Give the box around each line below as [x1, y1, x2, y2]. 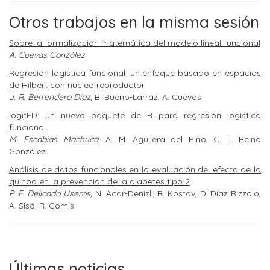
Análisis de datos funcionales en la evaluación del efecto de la [9, 164, 261, 175]
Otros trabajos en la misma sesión [9, 12, 259, 32]
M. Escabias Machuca [9, 134, 98, 145]
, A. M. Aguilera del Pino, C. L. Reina [98, 134, 262, 145]
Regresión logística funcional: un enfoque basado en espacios [9, 67, 261, 78]
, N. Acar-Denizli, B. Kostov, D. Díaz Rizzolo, [90, 188, 262, 199]
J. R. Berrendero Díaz [9, 92, 90, 102]
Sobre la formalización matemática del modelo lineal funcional [9, 37, 260, 48]
